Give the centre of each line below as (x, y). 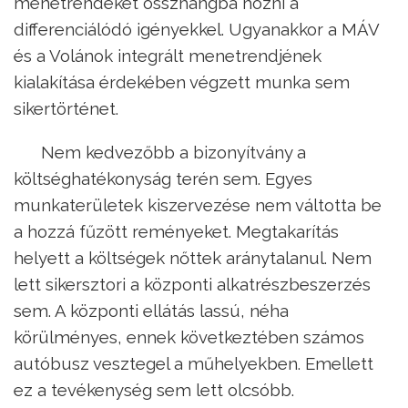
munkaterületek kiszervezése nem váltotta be (198, 204)
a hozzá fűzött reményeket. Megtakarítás (176, 231)
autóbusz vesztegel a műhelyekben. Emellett (194, 363)
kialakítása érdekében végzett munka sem (182, 82)
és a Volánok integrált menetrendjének (168, 56)
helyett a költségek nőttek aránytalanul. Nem (193, 257)
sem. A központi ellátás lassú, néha (151, 310)
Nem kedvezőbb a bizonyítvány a (171, 152)
